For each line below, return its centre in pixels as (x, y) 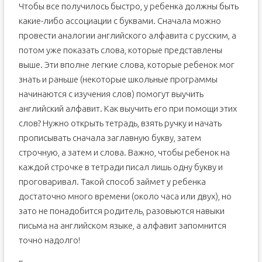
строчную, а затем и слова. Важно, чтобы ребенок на (124, 152)
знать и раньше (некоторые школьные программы (118, 79)
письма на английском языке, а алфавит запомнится (122, 225)
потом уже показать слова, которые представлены (120, 50)
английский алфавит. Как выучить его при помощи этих (127, 108)
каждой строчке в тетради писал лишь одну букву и (120, 167)
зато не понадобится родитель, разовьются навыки (121, 211)
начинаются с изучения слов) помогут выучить (111, 94)
